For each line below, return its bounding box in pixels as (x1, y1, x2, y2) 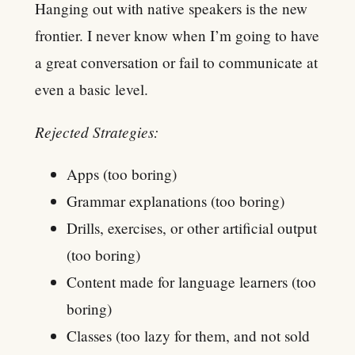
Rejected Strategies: (35, 120, 158, 142)
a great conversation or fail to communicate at (35, 52, 318, 72)
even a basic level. (35, 78, 148, 99)
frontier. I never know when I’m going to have (35, 25, 319, 45)
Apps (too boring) (67, 163, 177, 184)
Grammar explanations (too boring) (67, 190, 284, 211)
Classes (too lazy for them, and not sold (67, 325, 310, 345)
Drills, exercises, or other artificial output (67, 217, 317, 238)
